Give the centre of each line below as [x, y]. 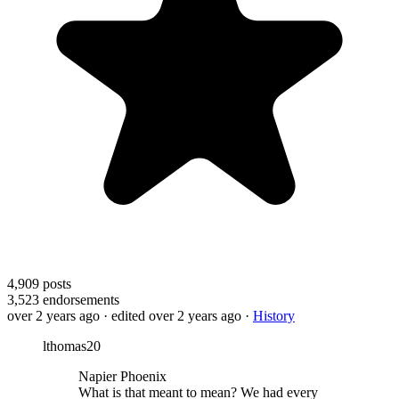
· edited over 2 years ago [172, 315]
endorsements [79, 299]
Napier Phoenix [122, 376]
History [274, 315]
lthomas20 [72, 346]
